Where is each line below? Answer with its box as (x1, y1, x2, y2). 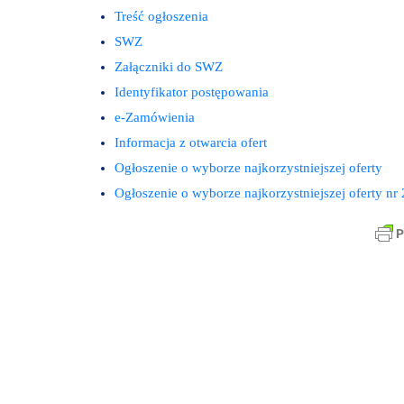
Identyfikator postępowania (115, 84, 269, 99)
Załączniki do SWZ (115, 59, 223, 74)
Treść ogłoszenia (115, 8, 208, 23)
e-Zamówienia (115, 109, 195, 124)
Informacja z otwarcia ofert (115, 134, 267, 150)
